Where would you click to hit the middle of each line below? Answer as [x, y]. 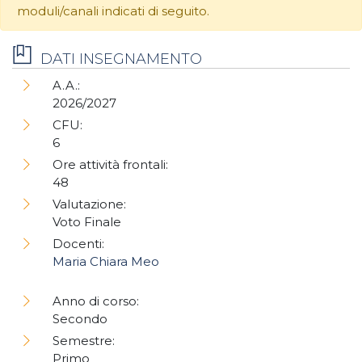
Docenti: [78, 244]
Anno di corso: [96, 301]
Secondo [82, 319]
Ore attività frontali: [110, 165]
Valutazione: [89, 204]
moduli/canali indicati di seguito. [113, 11]
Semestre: [84, 341]
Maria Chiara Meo [106, 262]
